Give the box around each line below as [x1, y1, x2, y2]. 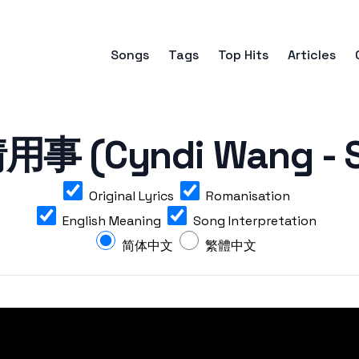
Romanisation [205, 188, 290, 204]
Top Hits [218, 46, 268, 63]
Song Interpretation [192, 212, 317, 229]
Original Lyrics [88, 188, 174, 204]
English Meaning [62, 212, 161, 229]
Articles [288, 46, 336, 63]
